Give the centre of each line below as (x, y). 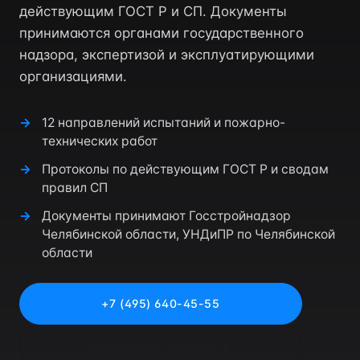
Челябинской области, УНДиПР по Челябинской (188, 234)
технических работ (100, 141)
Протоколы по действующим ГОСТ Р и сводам (185, 169)
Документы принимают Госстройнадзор (166, 216)
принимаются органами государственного (162, 33)
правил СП (75, 188)
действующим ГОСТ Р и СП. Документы (153, 11)
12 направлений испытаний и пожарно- (164, 123)
